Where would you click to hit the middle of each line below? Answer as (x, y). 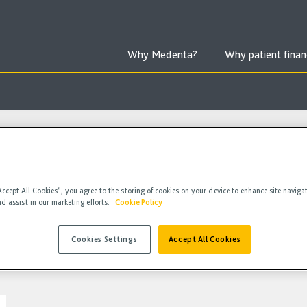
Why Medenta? (162, 54)
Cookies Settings (105, 239)
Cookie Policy (139, 202)
